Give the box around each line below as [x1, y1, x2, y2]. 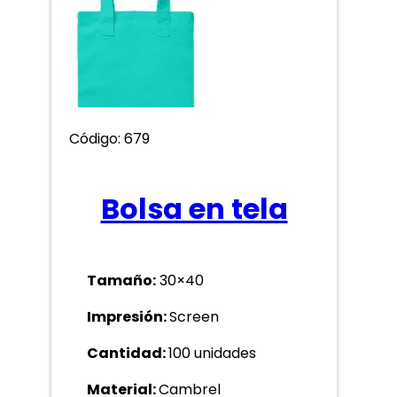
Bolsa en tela [100, 188, 288, 229]
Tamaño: [87, 270, 156, 292]
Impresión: [87, 307, 169, 328]
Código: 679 [69, 128, 150, 150]
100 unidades [168, 343, 256, 364]
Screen [169, 307, 219, 328]
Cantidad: [87, 343, 168, 364]
